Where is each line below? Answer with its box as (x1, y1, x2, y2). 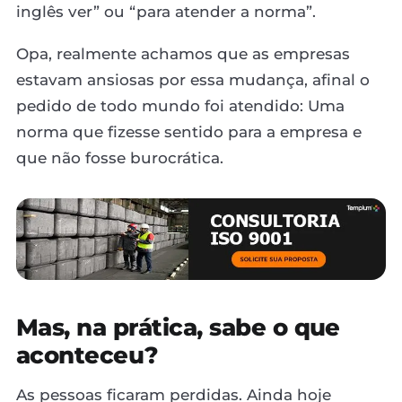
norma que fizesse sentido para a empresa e (16, 122, 362, 141)
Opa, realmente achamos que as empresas (16, 44, 350, 63)
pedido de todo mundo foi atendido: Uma (16, 96, 345, 115)
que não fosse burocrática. (16, 148, 223, 167)
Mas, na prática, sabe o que (16, 312, 340, 342)
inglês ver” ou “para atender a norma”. (16, 2, 316, 21)
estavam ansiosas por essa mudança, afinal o (16, 70, 370, 89)
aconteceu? (16, 340, 159, 370)
